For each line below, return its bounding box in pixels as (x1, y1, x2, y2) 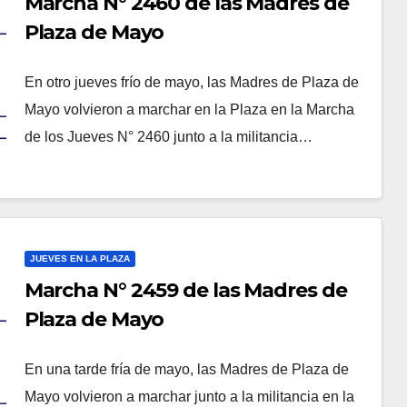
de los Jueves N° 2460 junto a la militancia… (24, 129, 313, 145)
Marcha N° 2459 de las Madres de (24, 278, 347, 303)
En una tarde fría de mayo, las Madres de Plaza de (24, 362, 349, 378)
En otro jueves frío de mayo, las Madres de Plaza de (24, 74, 359, 91)
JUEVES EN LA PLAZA (29, 253, 130, 264)
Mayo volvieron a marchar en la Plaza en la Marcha (24, 102, 354, 118)
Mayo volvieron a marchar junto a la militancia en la (24, 389, 354, 405)
